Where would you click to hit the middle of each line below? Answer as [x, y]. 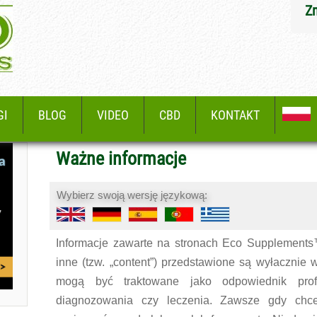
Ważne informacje [121, 158]
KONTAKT [235, 115]
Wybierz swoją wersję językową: [132, 195]
